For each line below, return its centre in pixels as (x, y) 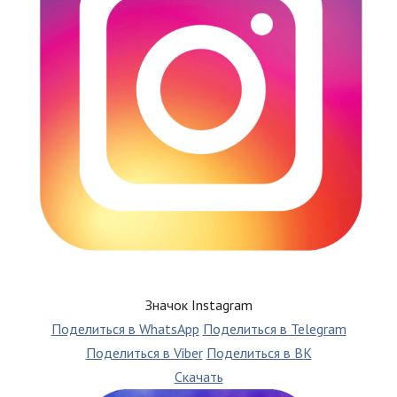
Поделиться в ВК (259, 353)
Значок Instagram (198, 305)
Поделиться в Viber (144, 353)
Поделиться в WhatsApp (125, 329)
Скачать (198, 377)
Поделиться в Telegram (274, 329)
